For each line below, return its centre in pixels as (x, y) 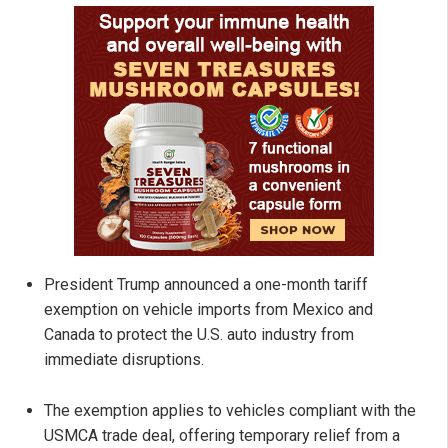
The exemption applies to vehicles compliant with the (230, 411)
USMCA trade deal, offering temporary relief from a (222, 436)
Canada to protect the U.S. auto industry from (199, 335)
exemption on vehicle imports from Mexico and (208, 310)
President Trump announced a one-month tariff (206, 285)
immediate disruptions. (124, 360)
